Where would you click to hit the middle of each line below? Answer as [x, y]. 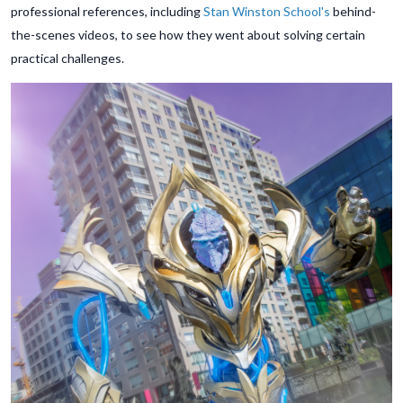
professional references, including [107, 12]
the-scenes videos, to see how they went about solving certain [188, 35]
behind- [353, 12]
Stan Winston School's [267, 12]
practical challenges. [67, 58]
